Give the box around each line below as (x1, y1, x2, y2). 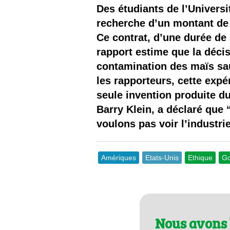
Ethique (188, 154, 213, 162)
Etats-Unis (145, 154, 179, 162)
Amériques (101, 154, 137, 162)
